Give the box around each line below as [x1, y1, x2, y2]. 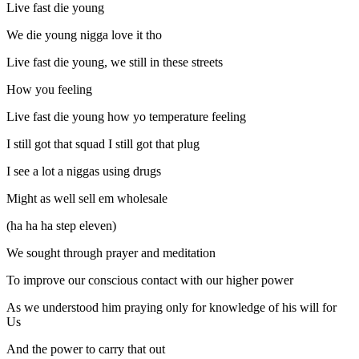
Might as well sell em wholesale [6, 192, 167, 206]
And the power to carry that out [6, 342, 165, 357]
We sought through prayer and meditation [6, 246, 216, 260]
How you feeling [6, 83, 92, 97]
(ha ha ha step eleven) [6, 219, 116, 233]
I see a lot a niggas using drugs [6, 164, 161, 179]
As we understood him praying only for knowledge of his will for [6, 301, 337, 315]
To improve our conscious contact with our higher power [6, 273, 293, 288]
